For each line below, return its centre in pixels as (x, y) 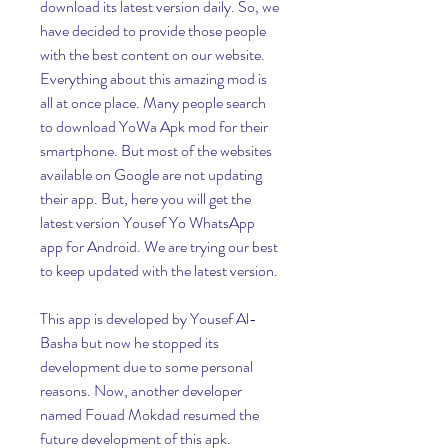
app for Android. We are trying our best (159, 246)
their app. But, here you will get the (145, 198)
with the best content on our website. (152, 54)
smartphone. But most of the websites (156, 150)
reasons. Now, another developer (141, 390)
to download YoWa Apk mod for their (154, 126)
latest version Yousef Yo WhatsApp (147, 222)
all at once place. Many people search (153, 102)
